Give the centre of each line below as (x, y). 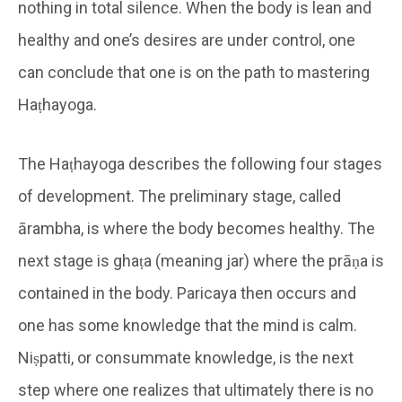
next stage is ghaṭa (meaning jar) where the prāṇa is (201, 260)
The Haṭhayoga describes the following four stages (200, 163)
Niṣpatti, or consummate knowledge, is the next (186, 357)
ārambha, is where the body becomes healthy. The (197, 228)
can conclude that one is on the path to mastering (194, 72)
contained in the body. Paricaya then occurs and (187, 293)
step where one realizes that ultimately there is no (196, 389)
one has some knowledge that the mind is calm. (188, 325)
